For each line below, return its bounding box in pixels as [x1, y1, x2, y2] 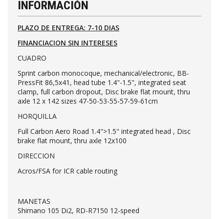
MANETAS [18, 196, 50, 206]
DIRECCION [18, 151, 55, 160]
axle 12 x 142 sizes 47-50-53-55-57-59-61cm [18, 96, 158, 106]
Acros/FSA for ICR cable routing [18, 166, 117, 175]
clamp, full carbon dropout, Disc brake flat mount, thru [18, 87, 190, 96]
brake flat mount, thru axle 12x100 [18, 135, 127, 145]
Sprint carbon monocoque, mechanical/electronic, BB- [18, 68, 189, 78]
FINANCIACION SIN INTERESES [18, 38, 117, 47]
